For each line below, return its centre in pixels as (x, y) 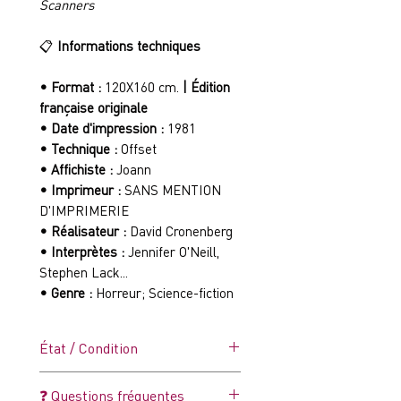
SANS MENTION (173, 190)
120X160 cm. (142, 87)
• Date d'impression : (103, 128)
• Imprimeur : (82, 190)
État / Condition (89, 348)
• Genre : (68, 293)
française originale (94, 107)
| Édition (206, 87)
